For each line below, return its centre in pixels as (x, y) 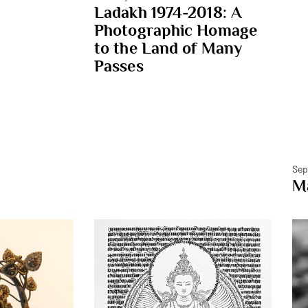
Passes (119, 65)
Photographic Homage (176, 30)
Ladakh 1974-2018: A (168, 12)
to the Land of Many (168, 47)
